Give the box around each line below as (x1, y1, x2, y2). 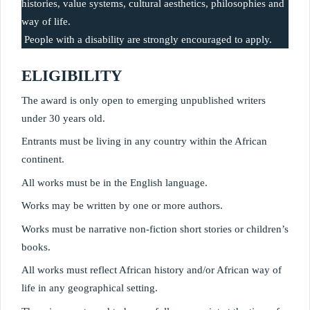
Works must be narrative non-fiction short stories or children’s (21, 223, 289, 235)
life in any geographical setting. (21, 282, 158, 293)
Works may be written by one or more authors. (21, 200, 223, 211)
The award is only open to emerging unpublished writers (21, 94, 266, 106)
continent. (21, 154, 64, 165)
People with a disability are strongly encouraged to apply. (24, 34, 272, 45)
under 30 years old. (21, 112, 105, 124)
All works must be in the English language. (21, 176, 208, 188)
